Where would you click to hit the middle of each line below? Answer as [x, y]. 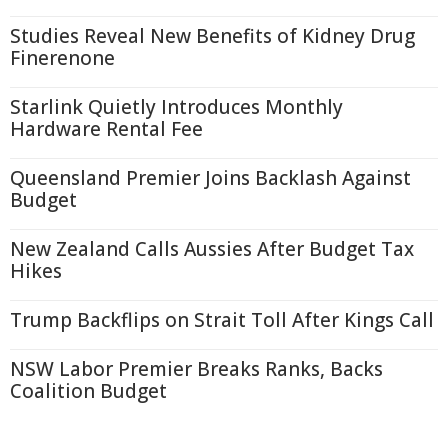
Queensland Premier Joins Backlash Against [210, 178]
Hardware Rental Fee [106, 129]
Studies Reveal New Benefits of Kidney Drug [212, 36]
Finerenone [62, 58]
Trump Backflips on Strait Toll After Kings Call [222, 320]
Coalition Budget [88, 391]
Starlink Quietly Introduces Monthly [176, 107]
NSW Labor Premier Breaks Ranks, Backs [196, 369]
